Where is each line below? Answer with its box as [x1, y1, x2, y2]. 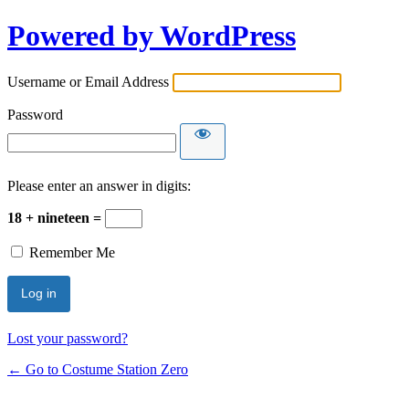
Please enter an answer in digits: [7, 177, 191, 194]
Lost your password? [7, 330, 128, 346]
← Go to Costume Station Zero [7, 361, 188, 377]
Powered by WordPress [7, 19, 296, 53]
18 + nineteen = [7, 209, 105, 225]
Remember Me [29, 244, 115, 260]
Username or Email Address [7, 73, 169, 89]
